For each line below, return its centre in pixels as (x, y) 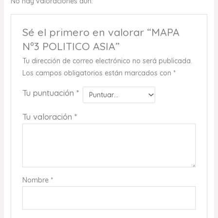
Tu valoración (48, 117)
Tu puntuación (49, 93)
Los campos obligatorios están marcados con (98, 73)
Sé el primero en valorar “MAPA (101, 32)
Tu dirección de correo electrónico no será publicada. (107, 61)
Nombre (36, 180)
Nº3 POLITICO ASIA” (71, 46)
